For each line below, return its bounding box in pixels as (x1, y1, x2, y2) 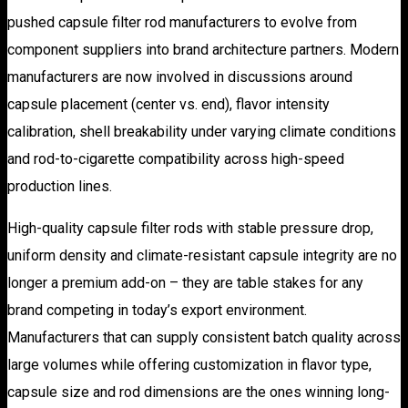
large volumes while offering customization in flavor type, (7, 355, 372, 373)
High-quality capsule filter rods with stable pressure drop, (7, 219, 373, 237)
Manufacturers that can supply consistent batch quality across (7, 328, 401, 346)
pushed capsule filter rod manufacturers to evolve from (7, 13, 357, 31)
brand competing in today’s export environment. (7, 301, 307, 319)
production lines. (7, 177, 112, 195)
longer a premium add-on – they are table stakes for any (7, 273, 363, 291)
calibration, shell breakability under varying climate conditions (7, 122, 396, 140)
